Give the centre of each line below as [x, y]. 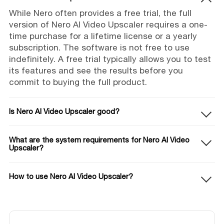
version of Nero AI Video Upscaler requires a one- [108, 24]
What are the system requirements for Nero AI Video [99, 139]
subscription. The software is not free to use [99, 47]
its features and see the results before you [96, 70]
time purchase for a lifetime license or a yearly [103, 36]
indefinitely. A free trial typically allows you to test [110, 59]
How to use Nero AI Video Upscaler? [71, 176]
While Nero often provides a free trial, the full [100, 13]
